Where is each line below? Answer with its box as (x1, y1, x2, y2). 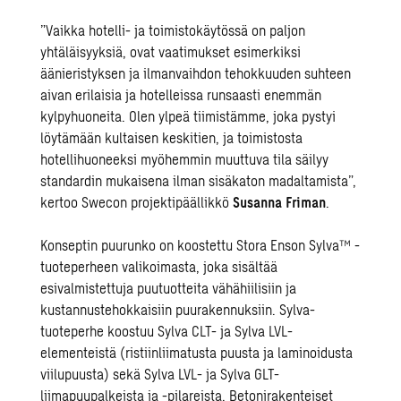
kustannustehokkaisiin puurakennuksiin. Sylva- (40, 301, 316, 318)
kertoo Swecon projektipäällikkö (40, 193, 234, 210)
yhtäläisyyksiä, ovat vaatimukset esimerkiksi (40, 43, 302, 60)
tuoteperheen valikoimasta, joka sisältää (40, 258, 278, 275)
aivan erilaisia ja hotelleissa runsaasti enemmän (40, 86, 322, 103)
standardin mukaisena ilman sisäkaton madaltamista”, (40, 172, 357, 189)
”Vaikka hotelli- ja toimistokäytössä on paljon (40, 21, 306, 38)
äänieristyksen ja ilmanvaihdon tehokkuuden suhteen (40, 64, 352, 81)
